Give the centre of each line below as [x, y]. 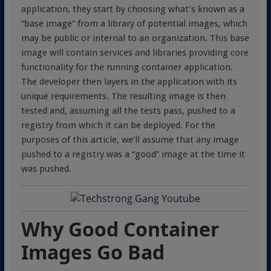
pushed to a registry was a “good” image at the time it [133, 154]
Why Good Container [120, 229]
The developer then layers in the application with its [129, 82]
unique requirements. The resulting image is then [123, 96]
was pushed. [46, 169]
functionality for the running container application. [127, 67]
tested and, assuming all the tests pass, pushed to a [128, 111]
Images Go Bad [93, 252]
